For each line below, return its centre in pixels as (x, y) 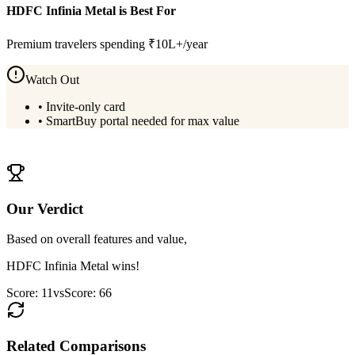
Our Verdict (45, 208)
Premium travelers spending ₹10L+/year (107, 44)
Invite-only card (86, 107)
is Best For (146, 10)
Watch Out (52, 80)
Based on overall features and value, (97, 239)
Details (158, 156)
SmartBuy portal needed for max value (143, 121)
